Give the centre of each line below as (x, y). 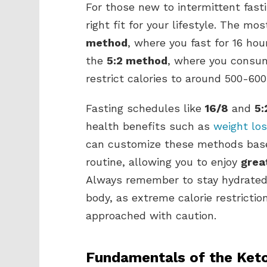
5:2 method (137, 60)
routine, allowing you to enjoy (163, 162)
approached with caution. (151, 215)
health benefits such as (150, 126)
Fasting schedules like (145, 108)
